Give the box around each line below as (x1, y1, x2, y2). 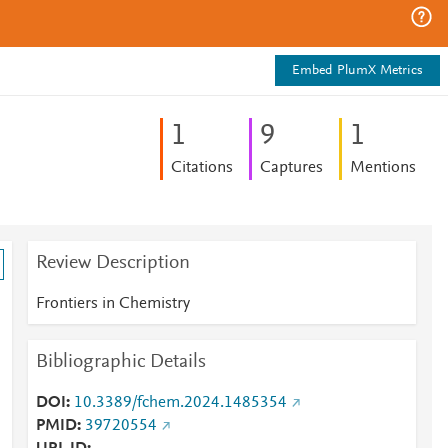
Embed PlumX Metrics (292, 64, 423, 78)
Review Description (35, 253, 190, 273)
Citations (170, 160, 233, 176)
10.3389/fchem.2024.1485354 (73, 395, 287, 411)
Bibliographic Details (35, 352, 206, 372)
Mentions (349, 160, 416, 176)
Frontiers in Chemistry (35, 296, 190, 312)
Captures (259, 160, 323, 176)
